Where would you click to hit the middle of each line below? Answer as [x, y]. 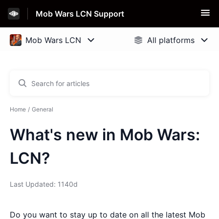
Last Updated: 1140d [44, 184]
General [43, 109]
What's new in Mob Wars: [105, 135]
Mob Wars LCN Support [80, 14]
